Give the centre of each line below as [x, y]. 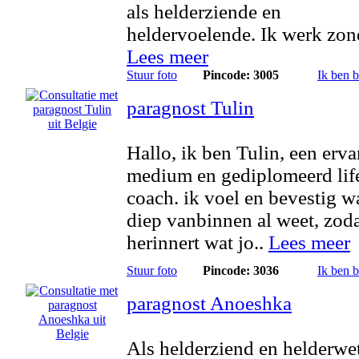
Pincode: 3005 [240, 75]
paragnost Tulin [190, 108]
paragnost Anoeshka [209, 303]
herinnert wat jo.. [198, 242]
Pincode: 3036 [240, 270]
